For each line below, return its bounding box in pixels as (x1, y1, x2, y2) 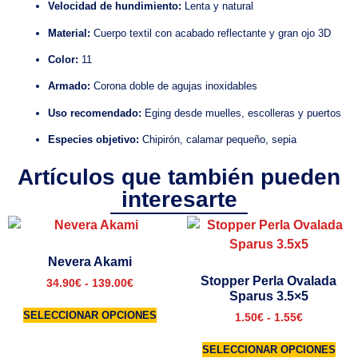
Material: (48, 26, 90, 39)
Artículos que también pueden (18, 165, 340, 190)
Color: (48, 53, 78, 66)
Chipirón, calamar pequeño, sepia (139, 133, 296, 146)
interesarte (121, 187, 237, 213)
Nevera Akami (47, 255, 132, 269)
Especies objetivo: (48, 133, 139, 146)
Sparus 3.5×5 (229, 289, 308, 304)
